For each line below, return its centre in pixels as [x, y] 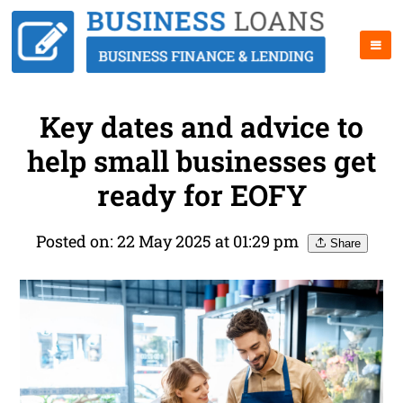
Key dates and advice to [201, 127]
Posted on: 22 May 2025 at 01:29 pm [167, 242]
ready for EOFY [201, 195]
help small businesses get [201, 161]
